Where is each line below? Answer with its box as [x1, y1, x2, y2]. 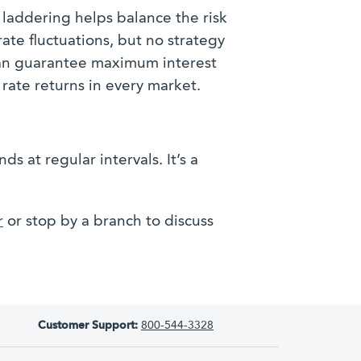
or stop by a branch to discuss [3, 214, 214, 230]
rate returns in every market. [2, 79, 201, 95]
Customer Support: [38, 320, 138, 332]
